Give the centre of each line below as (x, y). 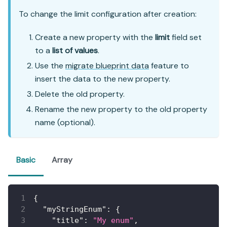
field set (186, 37)
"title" (68, 220)
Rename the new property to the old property (121, 109)
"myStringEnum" (74, 209)
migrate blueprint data (107, 65)
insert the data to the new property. (103, 79)
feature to (169, 65)
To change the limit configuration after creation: (108, 14)
